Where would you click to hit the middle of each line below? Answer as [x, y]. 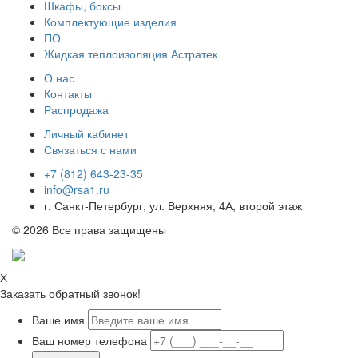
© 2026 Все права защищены [89, 229]
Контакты [68, 93]
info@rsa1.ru [77, 189]
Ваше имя [58, 319]
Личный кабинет [86, 133]
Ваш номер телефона [89, 340]
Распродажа [76, 109]
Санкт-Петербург [99, 205]
